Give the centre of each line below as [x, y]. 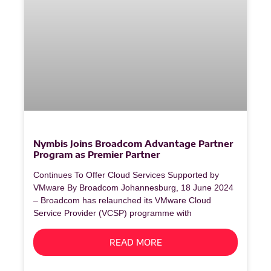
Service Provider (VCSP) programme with [113, 213]
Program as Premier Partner [96, 155]
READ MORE [135, 243]
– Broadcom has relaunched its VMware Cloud [122, 201]
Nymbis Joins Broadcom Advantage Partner [133, 144]
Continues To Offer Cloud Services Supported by [126, 175]
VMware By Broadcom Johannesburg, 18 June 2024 [133, 188]
